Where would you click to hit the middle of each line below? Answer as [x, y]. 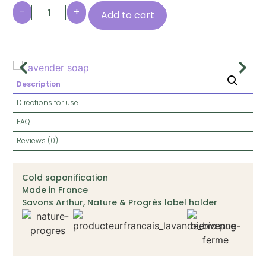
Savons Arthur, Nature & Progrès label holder [120, 203]
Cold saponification [65, 178]
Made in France [55, 190]
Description [39, 84]
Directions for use [48, 103]
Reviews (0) [38, 141]
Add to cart [128, 15]
